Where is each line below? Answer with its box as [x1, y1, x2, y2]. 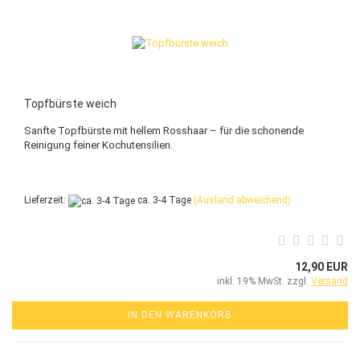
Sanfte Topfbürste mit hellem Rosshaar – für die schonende [24, 125, 304, 137]
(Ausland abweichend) [194, 194, 291, 207]
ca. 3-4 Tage [135, 194, 191, 207]
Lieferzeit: [24, 194, 68, 207]
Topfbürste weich [24, 97, 117, 111]
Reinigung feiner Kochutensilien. [24, 139, 173, 152]
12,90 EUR [295, 260, 348, 273]
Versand [311, 275, 348, 287]
